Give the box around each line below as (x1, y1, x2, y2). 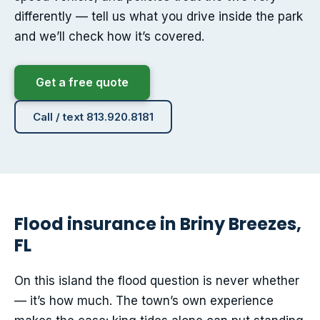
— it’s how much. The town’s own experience (14, 294, 274, 309)
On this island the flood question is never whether (14, 274, 299, 289)
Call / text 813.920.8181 (33, 110, 154, 124)
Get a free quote (36, 75, 129, 90)
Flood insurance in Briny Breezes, (14, 212, 301, 236)
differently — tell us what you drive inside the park (14, 9, 303, 24)
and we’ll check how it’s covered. (14, 29, 204, 44)
